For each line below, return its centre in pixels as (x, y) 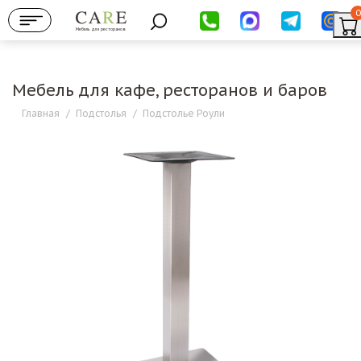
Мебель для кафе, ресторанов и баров (170, 90)
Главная (41, 113)
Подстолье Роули (184, 113)
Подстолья (101, 113)
